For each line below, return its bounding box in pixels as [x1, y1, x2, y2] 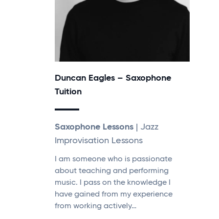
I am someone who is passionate [55, 155, 172, 163]
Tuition [55, 87, 82, 96]
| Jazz [133, 122, 158, 131]
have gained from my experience [55, 190, 173, 198]
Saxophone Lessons [55, 122, 133, 131]
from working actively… [55, 202, 136, 210]
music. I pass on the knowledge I [55, 178, 171, 187]
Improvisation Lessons [55, 136, 143, 145]
